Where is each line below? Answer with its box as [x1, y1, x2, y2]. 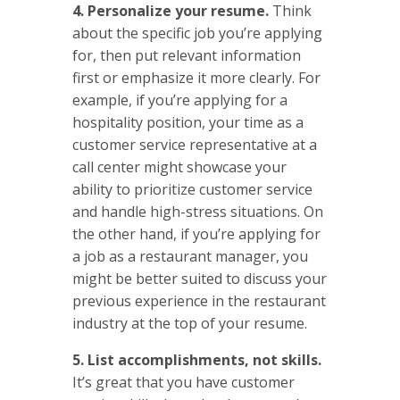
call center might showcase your [71, 156, 287, 177]
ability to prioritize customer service [71, 179, 312, 199]
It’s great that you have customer [71, 371, 295, 392]
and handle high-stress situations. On [71, 201, 323, 221]
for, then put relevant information [71, 45, 301, 65]
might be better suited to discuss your [71, 268, 327, 288]
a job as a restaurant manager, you [71, 246, 308, 266]
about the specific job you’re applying [71, 22, 322, 43]
